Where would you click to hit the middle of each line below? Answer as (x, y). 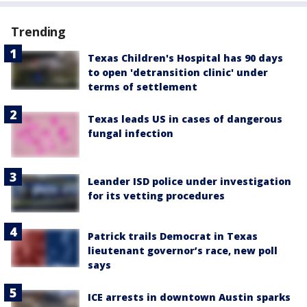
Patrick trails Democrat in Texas (173, 236)
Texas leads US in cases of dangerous (185, 119)
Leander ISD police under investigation (189, 181)
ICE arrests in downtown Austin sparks (189, 297)
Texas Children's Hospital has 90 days (185, 58)
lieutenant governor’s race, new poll (183, 251)
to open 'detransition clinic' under (178, 73)
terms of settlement (143, 87)
